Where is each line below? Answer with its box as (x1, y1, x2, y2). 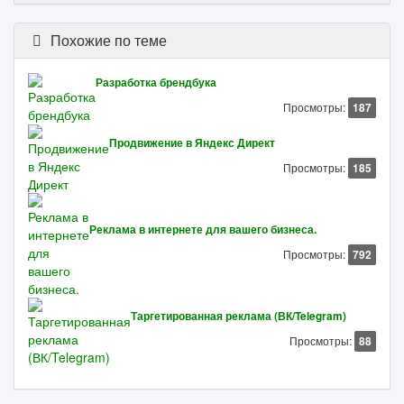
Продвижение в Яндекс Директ (109, 135, 275, 151)
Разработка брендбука (96, 75, 216, 90)
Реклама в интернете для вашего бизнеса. (89, 222, 317, 237)
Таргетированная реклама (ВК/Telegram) (131, 308, 346, 324)
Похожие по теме (46, 30, 167, 50)
